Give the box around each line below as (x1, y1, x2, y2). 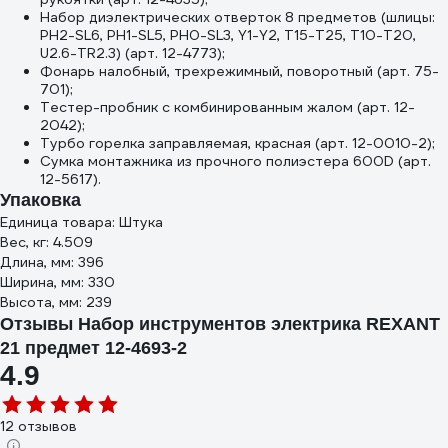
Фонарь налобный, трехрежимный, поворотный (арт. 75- (40, 62, 439, 80)
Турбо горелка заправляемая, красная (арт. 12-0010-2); (40, 134, 435, 152)
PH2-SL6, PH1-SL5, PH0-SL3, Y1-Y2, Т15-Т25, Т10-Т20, (40, 26, 416, 44)
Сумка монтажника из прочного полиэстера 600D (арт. (40, 152, 431, 170)
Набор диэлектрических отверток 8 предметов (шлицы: (40, 8, 435, 26)
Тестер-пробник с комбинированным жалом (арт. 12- (40, 98, 415, 116)
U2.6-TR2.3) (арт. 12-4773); (40, 44, 225, 62)
